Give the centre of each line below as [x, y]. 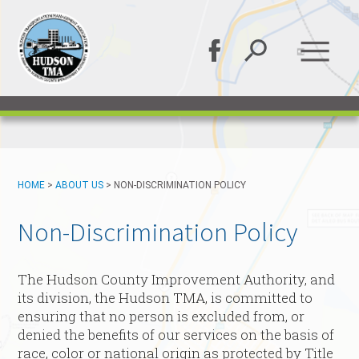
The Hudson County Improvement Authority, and [177, 280]
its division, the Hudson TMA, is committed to [165, 298]
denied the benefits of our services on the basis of [176, 335]
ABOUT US [80, 185]
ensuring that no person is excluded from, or [161, 317]
